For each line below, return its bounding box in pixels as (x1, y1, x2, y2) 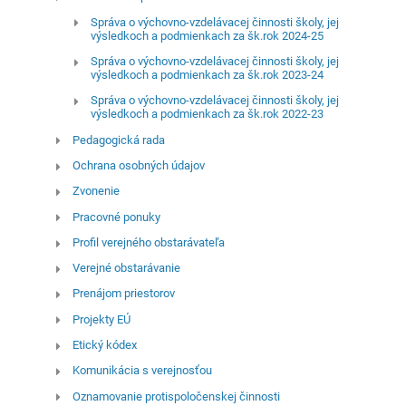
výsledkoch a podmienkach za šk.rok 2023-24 (90, 67, 324, 82)
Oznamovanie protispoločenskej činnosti (72, 389, 280, 403)
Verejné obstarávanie (72, 261, 180, 275)
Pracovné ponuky (72, 209, 160, 224)
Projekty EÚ (72, 312, 130, 326)
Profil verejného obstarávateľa (72, 235, 225, 249)
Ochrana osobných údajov (72, 158, 205, 172)
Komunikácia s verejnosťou (72, 363, 212, 378)
